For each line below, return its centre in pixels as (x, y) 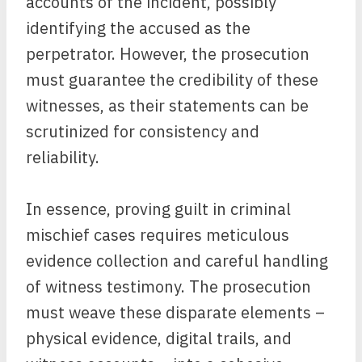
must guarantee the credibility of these (172, 80)
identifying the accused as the (138, 28)
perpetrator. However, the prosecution (168, 54)
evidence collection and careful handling (177, 261)
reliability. (63, 157)
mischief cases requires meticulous (158, 235)
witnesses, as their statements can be (167, 105)
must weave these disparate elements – (175, 312)
